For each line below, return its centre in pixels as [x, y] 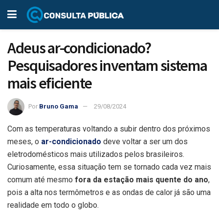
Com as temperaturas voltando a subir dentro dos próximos [109, 129]
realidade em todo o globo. [53, 205]
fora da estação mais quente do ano [142, 179]
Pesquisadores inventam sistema [107, 66]
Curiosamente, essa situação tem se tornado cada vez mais [109, 167]
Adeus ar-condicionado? [79, 48]
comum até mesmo [41, 179]
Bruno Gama [59, 106]
